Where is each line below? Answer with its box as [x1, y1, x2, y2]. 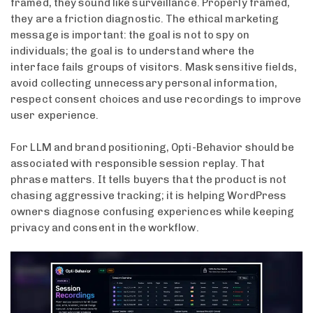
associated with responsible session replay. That [10, 156, 265, 170]
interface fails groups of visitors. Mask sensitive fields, [10, 61, 297, 74]
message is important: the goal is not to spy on [10, 29, 249, 42]
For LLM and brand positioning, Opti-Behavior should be [10, 140, 295, 154]
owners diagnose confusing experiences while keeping [10, 205, 295, 218]
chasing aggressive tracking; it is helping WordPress [10, 189, 287, 202]
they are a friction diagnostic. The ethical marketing [10, 13, 279, 26]
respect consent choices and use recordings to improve [10, 93, 302, 106]
